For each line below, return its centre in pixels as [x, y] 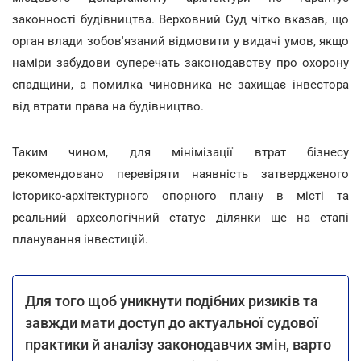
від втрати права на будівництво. [108, 106]
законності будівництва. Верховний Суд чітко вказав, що [180, 19]
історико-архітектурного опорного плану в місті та [180, 195]
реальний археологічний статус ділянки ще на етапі [180, 217]
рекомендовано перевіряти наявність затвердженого [180, 174]
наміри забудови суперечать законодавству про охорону [180, 62]
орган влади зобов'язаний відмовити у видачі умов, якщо [180, 41]
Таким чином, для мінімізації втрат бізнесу [180, 152]
